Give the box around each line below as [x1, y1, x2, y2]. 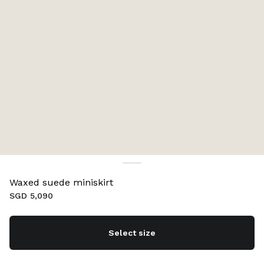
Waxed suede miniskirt [9, 177, 113, 188]
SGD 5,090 [9, 191, 53, 200]
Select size [108, 227, 156, 237]
